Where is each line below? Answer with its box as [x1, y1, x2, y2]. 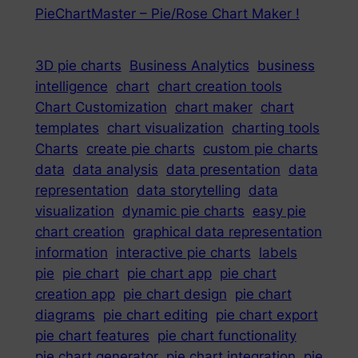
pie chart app [126, 265, 212, 282]
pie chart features [34, 328, 149, 344]
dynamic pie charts [121, 203, 245, 220]
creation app [34, 286, 115, 303]
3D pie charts [34, 58, 121, 74]
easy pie [252, 203, 306, 220]
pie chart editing [102, 307, 208, 324]
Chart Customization [34, 99, 167, 116]
